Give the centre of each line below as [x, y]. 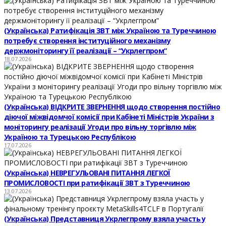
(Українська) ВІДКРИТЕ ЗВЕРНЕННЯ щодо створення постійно [112, 107]
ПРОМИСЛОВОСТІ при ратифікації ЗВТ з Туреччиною [97, 183]
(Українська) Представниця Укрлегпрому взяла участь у [105, 219]
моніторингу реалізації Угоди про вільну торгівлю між [100, 127]
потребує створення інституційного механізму [88, 41]
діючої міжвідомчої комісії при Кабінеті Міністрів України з [109, 117]
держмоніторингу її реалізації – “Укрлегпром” [86, 51]
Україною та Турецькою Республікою [70, 137]
